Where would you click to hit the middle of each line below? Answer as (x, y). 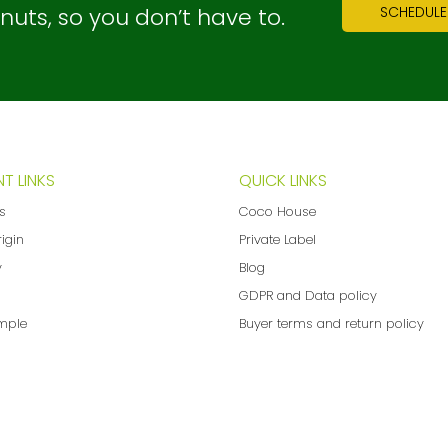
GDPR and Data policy (308, 295)
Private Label (277, 239)
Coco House (277, 211)
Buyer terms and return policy (331, 323)
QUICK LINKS (283, 180)
